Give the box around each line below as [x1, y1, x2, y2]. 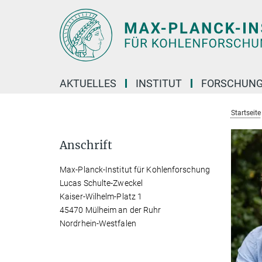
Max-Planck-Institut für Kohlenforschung [60, 165, 210, 174]
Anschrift [60, 138, 112, 152]
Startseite [230, 109, 261, 117]
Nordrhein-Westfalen [60, 219, 136, 228]
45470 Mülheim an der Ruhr [60, 205, 161, 215]
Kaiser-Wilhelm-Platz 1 [60, 192, 143, 201]
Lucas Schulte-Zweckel [60, 178, 143, 188]
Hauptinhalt [3, 5, 51, 16]
